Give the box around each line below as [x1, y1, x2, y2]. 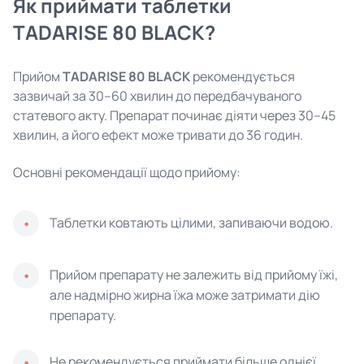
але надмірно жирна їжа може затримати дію [50, 286, 320, 304]
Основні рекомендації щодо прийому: [13, 163, 240, 181]
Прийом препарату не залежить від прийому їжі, [50, 266, 338, 284]
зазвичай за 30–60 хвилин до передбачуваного [13, 87, 301, 105]
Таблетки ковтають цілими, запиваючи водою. [50, 214, 333, 232]
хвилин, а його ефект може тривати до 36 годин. [13, 126, 303, 144]
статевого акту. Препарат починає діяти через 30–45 [13, 106, 336, 124]
